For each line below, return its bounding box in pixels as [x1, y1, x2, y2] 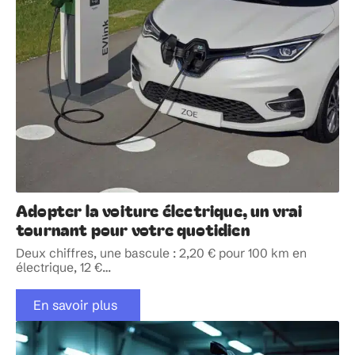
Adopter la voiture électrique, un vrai [16, 198, 303, 222]
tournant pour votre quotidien [16, 217, 250, 241]
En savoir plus [32, 296, 117, 313]
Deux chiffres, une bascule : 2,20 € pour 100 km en [16, 246, 307, 261]
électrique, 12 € [16, 260, 102, 275]
